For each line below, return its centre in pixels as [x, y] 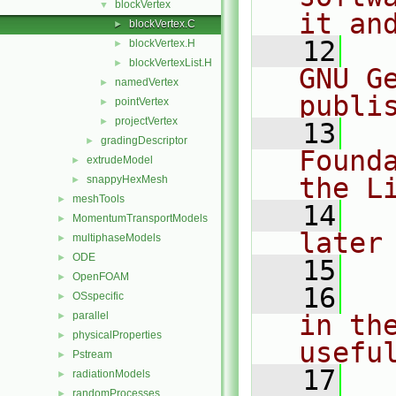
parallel [91, 316]
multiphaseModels [117, 238]
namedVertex [147, 82]
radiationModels [111, 374]
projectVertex [146, 121]
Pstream [92, 354]
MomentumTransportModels [140, 218]
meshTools [99, 199]
